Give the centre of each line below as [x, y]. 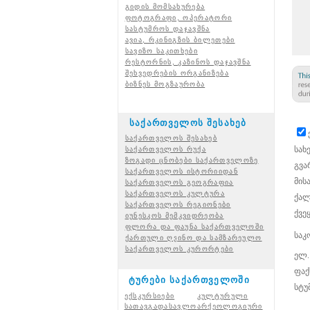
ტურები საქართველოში [189, 280]
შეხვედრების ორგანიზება [177, 73]
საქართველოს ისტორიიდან [181, 171]
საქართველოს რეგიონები [178, 204]
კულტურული [222, 296]
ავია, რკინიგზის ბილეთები [180, 40]
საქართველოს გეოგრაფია [179, 182]
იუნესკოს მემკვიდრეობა [174, 216]
